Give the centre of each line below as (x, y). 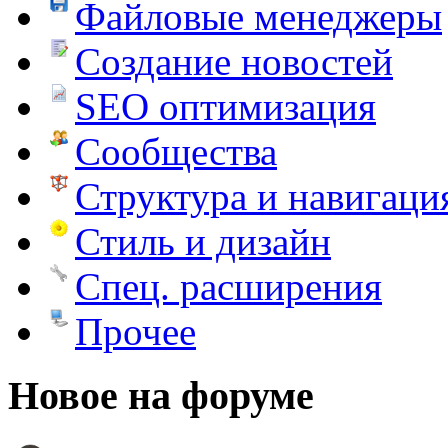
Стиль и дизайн (203, 241)
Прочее (135, 331)
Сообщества (176, 151)
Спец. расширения (228, 286)
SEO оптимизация (225, 106)
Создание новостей (234, 61)
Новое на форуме (161, 396)
